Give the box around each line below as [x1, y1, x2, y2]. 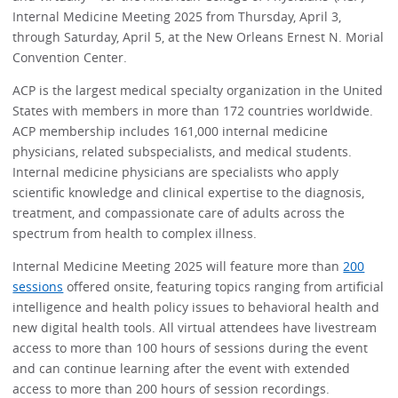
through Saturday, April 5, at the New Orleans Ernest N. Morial [12, 28, 385, 45]
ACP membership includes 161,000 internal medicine [12, 122, 329, 139]
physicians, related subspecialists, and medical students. [12, 142, 353, 160]
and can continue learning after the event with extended [12, 360, 351, 378]
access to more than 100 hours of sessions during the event [12, 339, 369, 357]
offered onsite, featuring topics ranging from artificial [63, 278, 385, 296]
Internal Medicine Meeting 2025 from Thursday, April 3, [12, 7, 342, 25]
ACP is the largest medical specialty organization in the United [12, 81, 384, 99]
